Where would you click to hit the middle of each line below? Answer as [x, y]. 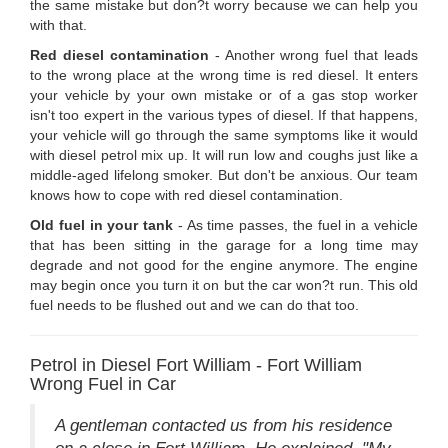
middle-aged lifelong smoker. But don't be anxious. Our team [224, 175]
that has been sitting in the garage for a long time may [224, 245]
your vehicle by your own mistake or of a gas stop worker [224, 95]
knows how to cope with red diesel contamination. [186, 195]
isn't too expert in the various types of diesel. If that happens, [224, 115]
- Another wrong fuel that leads [313, 55]
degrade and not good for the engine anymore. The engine [224, 265]
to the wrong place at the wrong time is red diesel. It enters [224, 75]
